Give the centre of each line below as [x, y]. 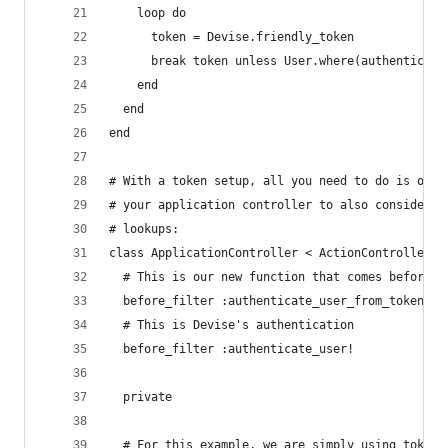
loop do [147, 12]
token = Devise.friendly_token [231, 36]
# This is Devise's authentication [231, 324]
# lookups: [144, 228]
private [140, 396]
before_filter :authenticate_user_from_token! [270, 300]
